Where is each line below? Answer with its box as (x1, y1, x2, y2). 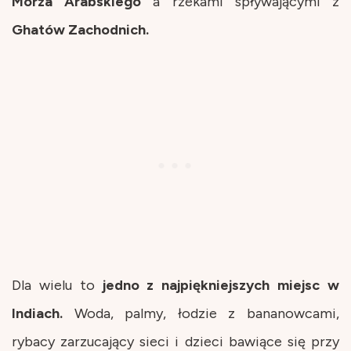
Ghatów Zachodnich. (12, 20, 149, 38)
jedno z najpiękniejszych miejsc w (94, 276, 340, 294)
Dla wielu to (12, 276, 95, 294)
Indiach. (12, 304, 63, 322)
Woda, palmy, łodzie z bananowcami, (63, 304, 339, 322)
